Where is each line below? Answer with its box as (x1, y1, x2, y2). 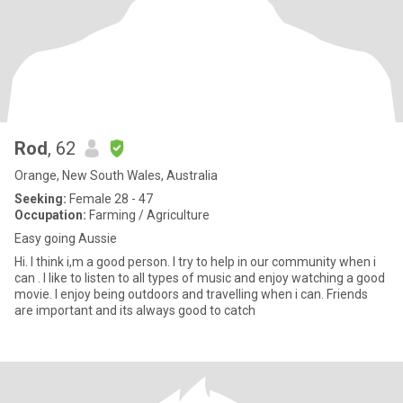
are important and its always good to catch (14, 303, 255, 318)
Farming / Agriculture (86, 208, 210, 222)
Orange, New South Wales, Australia (14, 168, 218, 183)
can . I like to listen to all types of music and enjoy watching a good (14, 271, 43, 285)
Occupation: (14, 208, 86, 222)
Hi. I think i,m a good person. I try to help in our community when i (14, 255, 376, 269)
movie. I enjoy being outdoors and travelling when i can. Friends (14, 287, 55, 301)
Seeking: (14, 192, 67, 206)
